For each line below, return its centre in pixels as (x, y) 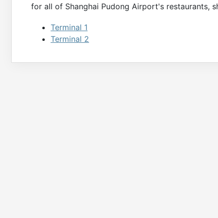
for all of (48, 6)
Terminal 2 (70, 39)
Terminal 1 (69, 27)
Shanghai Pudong (97, 6)
